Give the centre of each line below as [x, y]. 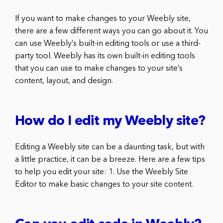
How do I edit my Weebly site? [110, 121]
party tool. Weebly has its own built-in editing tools [105, 56]
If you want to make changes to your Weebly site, [103, 19]
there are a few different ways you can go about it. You [111, 31]
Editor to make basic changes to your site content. [104, 184]
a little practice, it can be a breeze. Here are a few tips [110, 160]
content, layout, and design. [64, 81]
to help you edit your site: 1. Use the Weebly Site [102, 172]
